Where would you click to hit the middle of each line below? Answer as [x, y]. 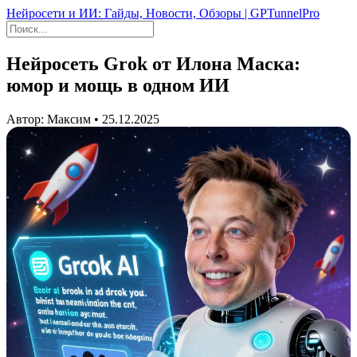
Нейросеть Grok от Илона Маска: [153, 63]
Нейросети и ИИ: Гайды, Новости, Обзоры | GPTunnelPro [163, 13]
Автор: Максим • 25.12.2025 [83, 119]
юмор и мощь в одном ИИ [118, 85]
